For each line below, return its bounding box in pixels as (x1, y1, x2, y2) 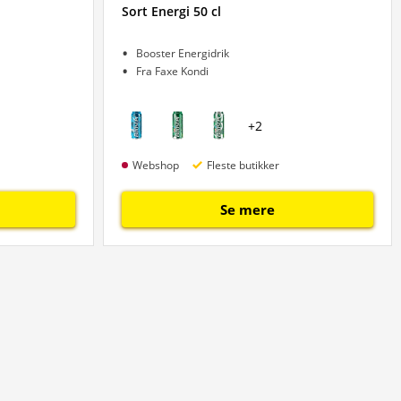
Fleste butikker (206, 157, 279, 173)
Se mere (219, 200, 275, 218)
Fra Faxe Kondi (135, 64, 209, 79)
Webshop (132, 157, 179, 173)
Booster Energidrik (135, 46, 229, 61)
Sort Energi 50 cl (121, 3, 221, 20)
